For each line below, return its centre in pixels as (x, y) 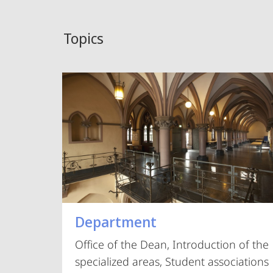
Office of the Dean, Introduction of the (172, 245)
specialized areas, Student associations (172, 262)
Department (116, 222)
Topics (84, 38)
